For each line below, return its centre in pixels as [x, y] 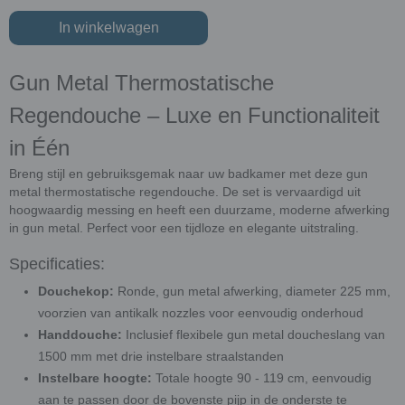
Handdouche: [80, 334]
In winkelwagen [108, 28]
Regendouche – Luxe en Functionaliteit [194, 115]
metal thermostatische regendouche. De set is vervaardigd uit [185, 192]
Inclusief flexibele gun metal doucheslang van [254, 334]
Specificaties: [57, 264]
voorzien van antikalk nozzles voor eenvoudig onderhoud [201, 313]
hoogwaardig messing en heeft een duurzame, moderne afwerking [199, 210]
